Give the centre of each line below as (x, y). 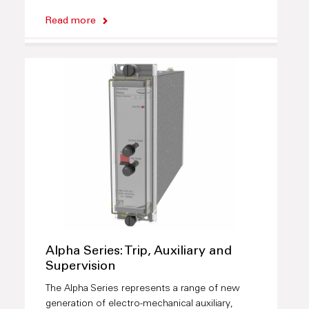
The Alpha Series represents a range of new (142, 289)
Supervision (80, 267)
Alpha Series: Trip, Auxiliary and (138, 252)
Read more (70, 22)
